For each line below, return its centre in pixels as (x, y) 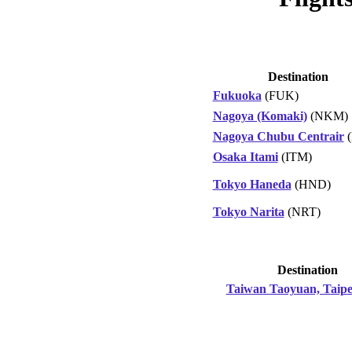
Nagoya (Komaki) (260, 115)
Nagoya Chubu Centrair (278, 136)
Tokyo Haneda (252, 184)
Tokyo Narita (248, 211)
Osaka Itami (245, 156)
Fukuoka (237, 95)
